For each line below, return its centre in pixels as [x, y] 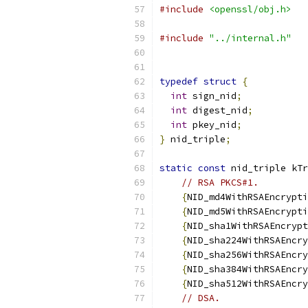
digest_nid [217, 110]
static [176, 168]
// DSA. [201, 298]
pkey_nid [212, 125]
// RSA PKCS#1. [220, 183]
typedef [179, 81]
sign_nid [212, 96]
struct [220, 81]
